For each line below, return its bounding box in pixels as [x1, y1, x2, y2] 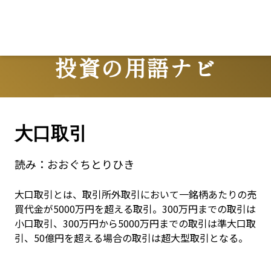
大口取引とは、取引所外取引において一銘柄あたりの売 [15, 187, 256, 201]
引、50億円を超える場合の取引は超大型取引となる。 [15, 230, 248, 245]
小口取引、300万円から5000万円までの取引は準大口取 [15, 216, 256, 230]
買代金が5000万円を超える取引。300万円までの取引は [15, 201, 256, 216]
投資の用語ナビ [55, 51, 216, 83]
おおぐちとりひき [47, 156, 134, 172]
